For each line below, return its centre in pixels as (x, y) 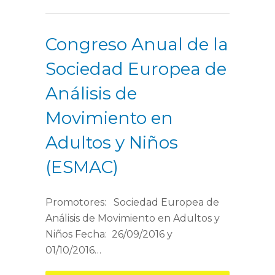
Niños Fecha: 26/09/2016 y (109, 234)
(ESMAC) (82, 167)
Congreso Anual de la (137, 44)
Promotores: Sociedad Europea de (132, 202)
